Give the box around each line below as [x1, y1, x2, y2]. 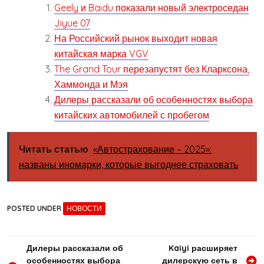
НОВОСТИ [67, 203, 102, 213]
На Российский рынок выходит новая [54, 32, 217, 44]
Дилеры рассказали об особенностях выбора [54, 93, 253, 105]
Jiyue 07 [54, 16, 90, 29]
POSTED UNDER [7, 203, 63, 213]
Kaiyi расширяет [169, 242, 237, 253]
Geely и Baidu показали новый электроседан [54, 1, 249, 14]
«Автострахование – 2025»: [93, 143, 212, 155]
